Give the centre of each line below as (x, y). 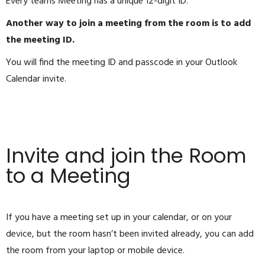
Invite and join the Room (126, 156)
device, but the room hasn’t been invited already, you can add (130, 235)
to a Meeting (68, 176)
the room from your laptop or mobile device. (95, 251)
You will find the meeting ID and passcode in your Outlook (122, 63)
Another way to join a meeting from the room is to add (128, 24)
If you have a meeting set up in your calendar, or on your (119, 218)
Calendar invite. (36, 80)
